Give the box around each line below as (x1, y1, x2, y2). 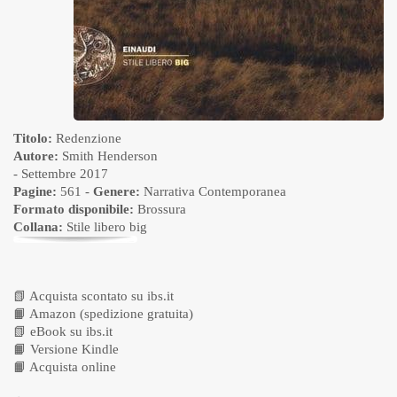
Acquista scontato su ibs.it (29, 288, 174, 303)
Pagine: (13, 183, 57, 198)
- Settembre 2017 (13, 166, 108, 181)
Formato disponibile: (13, 201, 134, 216)
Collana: (13, 219, 63, 234)
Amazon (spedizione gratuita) (29, 306, 193, 321)
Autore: (13, 148, 58, 163)
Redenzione (52, 130, 121, 145)
